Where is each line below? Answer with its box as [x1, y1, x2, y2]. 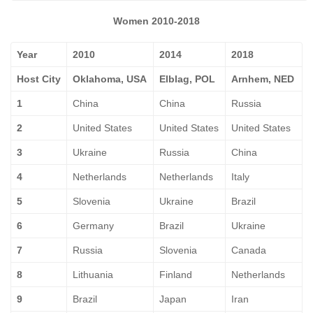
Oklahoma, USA [73, 73, 147, 85]
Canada [231, 245, 266, 256]
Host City [17, 73, 61, 85]
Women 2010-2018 [113, 15, 200, 27]
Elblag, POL [159, 73, 215, 85]
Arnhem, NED [231, 73, 294, 85]
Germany [73, 220, 114, 231]
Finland [159, 269, 192, 280]
